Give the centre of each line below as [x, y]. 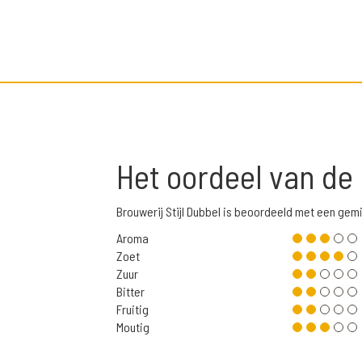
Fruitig [133, 309]
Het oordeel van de [238, 176]
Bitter [130, 292]
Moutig [133, 327]
